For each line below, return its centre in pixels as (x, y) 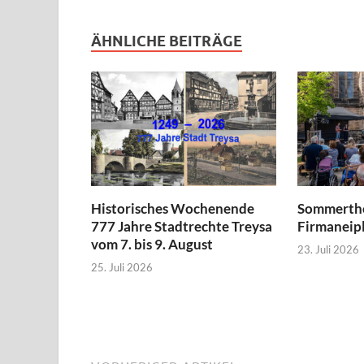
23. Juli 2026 (328, 250)
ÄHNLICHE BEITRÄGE (167, 41)
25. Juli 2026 (122, 268)
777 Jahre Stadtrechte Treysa (182, 226)
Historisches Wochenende (173, 208)
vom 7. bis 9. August (152, 244)
